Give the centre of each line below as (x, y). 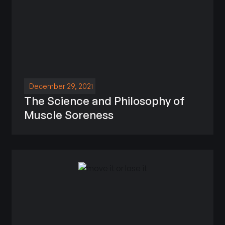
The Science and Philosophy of (105, 100)
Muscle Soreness (69, 115)
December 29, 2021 (61, 86)
